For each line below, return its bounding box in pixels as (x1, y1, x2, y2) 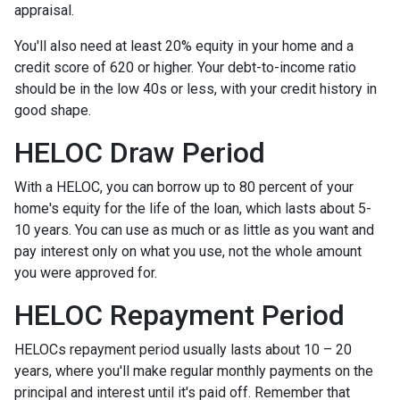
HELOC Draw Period (14, 135, 265, 170)
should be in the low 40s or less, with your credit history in (14, 79, 377, 97)
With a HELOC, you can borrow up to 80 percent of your (14, 178, 354, 196)
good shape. (14, 101, 91, 119)
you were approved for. (14, 263, 157, 281)
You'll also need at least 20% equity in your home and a (14, 37, 354, 54)
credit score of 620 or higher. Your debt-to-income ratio (14, 58, 356, 76)
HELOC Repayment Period (14, 297, 345, 332)
